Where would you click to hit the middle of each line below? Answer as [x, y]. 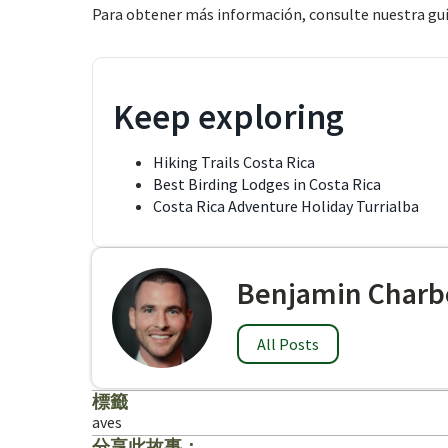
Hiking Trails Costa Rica [234, 162]
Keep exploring [228, 117]
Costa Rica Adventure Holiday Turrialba [286, 206]
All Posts [288, 344]
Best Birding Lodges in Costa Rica [267, 184]
